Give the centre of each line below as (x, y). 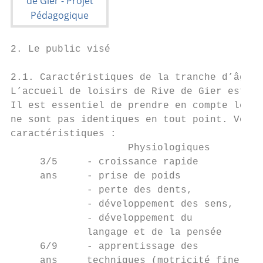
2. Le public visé (60, 49)
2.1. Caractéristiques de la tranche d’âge (131, 77)
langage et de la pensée (116, 232)
